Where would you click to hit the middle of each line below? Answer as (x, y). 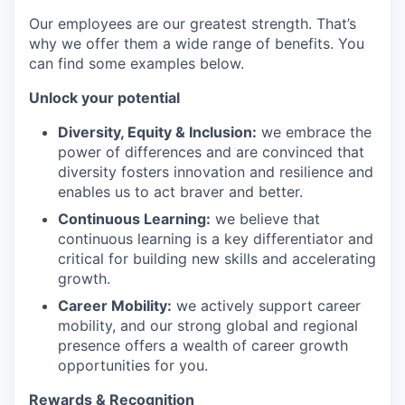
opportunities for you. (133, 365)
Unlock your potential (104, 97)
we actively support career (266, 305)
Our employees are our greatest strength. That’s (193, 23)
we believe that (265, 218)
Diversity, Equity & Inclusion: (157, 132)
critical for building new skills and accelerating (217, 258)
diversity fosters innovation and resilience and (216, 171)
